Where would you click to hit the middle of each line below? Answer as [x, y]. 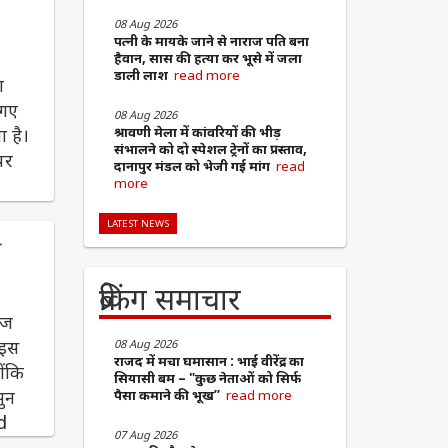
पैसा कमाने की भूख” [169, 395]
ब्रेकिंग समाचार [169, 299]
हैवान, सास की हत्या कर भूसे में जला [207, 58]
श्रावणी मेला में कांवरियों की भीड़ [197, 132]
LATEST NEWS [137, 224]
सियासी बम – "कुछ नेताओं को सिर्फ [207, 378]
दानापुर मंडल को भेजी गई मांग [194, 166]
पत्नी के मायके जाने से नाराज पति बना [211, 41]
